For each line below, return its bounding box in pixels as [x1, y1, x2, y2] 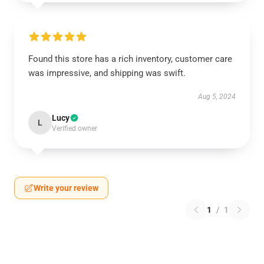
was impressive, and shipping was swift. [28, 68, 186, 78]
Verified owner [52, 124, 97, 133]
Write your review [34, 183, 98, 193]
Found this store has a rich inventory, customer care [28, 54, 232, 64]
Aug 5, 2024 [198, 93, 236, 101]
